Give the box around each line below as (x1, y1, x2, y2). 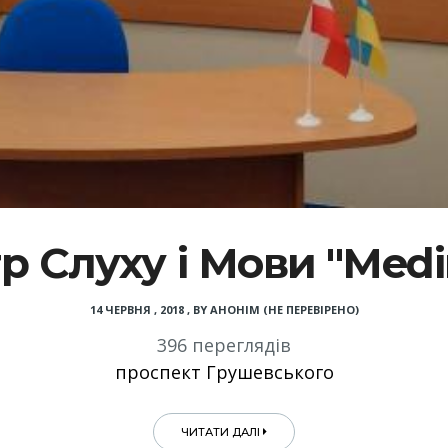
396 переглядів (157, 332, 291, 357)
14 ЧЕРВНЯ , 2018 (89, 301, 184, 317)
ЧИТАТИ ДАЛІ (180, 424, 263, 439)
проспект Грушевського (114, 359, 334, 384)
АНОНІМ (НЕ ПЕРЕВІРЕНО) (209, 301, 359, 317)
